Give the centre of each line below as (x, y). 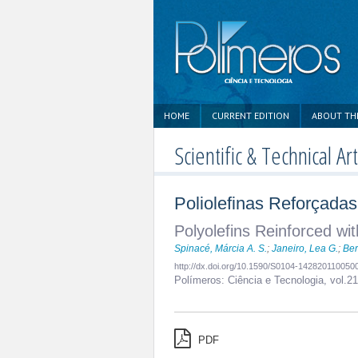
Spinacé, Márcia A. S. (221, 249)
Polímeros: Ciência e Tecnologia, (252, 280)
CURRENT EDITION (251, 115)
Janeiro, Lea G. (305, 249)
